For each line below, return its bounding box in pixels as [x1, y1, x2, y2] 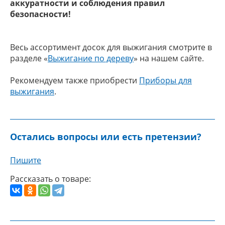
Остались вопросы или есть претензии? [10, 131, 201, 143]
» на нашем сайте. [134, 53, 204, 64]
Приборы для [139, 75, 192, 86]
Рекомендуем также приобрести [10, 75, 139, 86]
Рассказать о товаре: [10, 173, 91, 184]
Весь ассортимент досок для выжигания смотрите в [10, 42, 212, 53]
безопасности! [10, 9, 71, 20]
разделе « [10, 53, 48, 64]
